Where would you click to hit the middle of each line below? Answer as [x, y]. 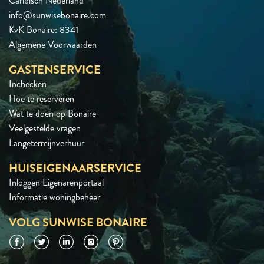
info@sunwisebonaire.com [57, 15]
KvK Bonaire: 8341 [44, 29]
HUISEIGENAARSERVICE [75, 168]
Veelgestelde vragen [45, 128]
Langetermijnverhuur [47, 143]
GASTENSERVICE [55, 70]
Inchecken [28, 84]
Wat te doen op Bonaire [52, 113]
